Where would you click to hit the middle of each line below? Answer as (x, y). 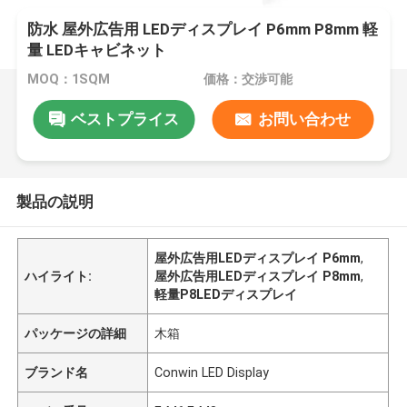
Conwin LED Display (212, 372)
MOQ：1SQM (69, 79)
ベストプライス (124, 119)
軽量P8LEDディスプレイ (226, 294)
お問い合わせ (304, 119)
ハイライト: (59, 276)
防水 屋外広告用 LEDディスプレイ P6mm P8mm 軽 (203, 30)
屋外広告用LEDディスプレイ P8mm (258, 276)
